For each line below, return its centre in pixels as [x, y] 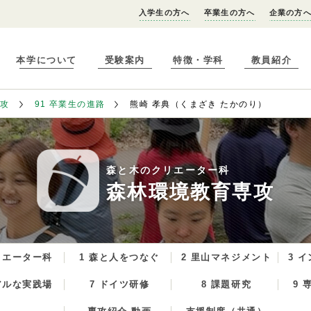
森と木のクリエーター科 [168, 170]
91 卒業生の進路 [70, 104]
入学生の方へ [164, 12]
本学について [47, 60]
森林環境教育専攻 [190, 192]
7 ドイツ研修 [119, 284]
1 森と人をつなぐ [119, 257]
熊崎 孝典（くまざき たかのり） [199, 104]
